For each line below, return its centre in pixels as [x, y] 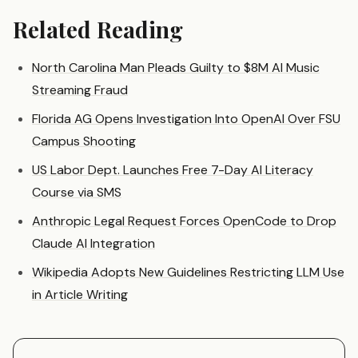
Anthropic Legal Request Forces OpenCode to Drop [184, 221]
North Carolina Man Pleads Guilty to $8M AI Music [176, 68]
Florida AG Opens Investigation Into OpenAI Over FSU [186, 119]
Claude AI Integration [93, 244]
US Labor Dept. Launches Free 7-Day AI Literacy [173, 170]
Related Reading [98, 30]
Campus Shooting [84, 141]
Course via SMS [77, 193]
